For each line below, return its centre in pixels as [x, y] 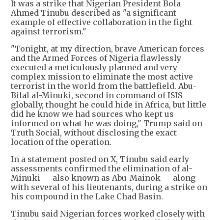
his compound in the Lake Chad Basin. [87, 197]
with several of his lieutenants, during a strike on [109, 187]
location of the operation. [61, 142]
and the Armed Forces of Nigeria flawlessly [96, 58]
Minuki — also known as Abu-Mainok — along [103, 178]
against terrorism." [49, 32]
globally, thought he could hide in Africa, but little [109, 105]
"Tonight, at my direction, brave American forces [108, 49]
